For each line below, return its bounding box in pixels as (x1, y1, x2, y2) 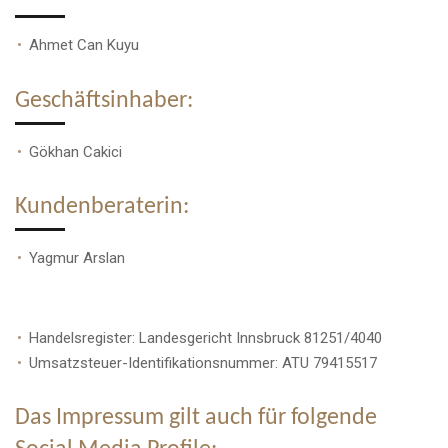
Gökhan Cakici (29, 142, 122, 161)
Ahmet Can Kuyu (29, 36, 159, 55)
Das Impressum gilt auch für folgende (15, 406, 377, 430)
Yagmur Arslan (29, 248, 125, 267)
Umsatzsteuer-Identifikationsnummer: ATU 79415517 (29, 353, 429, 372)
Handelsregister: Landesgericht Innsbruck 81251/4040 (29, 328, 382, 347)
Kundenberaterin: (15, 194, 189, 219)
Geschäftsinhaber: (15, 88, 193, 113)
